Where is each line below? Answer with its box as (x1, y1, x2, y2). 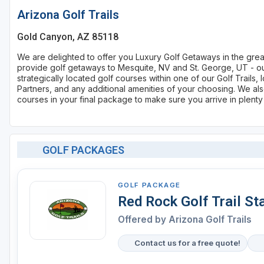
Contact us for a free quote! (134, 238, 240, 248)
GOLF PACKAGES (42, 143, 124, 156)
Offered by (118, 214, 169, 226)
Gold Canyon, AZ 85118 (17, 31, 118, 42)
